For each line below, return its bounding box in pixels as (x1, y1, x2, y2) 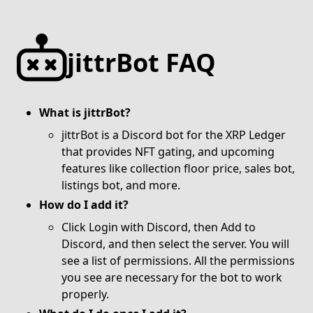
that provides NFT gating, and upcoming (61, 144, 275, 159)
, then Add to (188, 219, 256, 235)
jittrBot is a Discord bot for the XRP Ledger (61, 127, 286, 143)
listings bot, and (61, 177, 149, 193)
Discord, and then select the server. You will (61, 236, 289, 252)
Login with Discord (89, 219, 188, 235)
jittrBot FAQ (67, 45, 216, 80)
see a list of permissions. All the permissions (61, 253, 295, 268)
